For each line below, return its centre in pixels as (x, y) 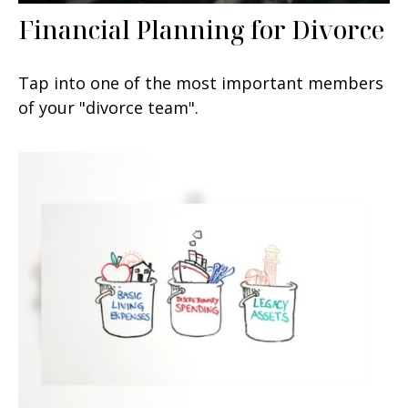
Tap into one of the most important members (201, 82)
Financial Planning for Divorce (201, 29)
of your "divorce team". (108, 107)
